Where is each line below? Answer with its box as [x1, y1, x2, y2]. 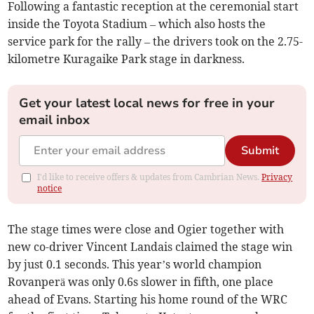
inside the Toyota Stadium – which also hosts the [8, 17, 266, 32]
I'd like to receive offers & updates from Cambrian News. [37, 172, 262, 183]
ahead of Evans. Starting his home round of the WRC [8, 292, 288, 307]
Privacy [261, 172, 293, 183]
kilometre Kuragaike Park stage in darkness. [8, 52, 245, 67]
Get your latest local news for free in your [19, 95, 275, 112]
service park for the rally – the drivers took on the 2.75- [8, 34, 303, 49]
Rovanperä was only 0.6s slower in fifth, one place [8, 275, 274, 289]
